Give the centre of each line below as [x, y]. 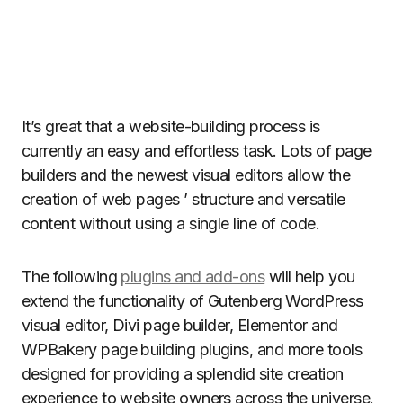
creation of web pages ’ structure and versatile [184, 199]
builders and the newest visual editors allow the [186, 175]
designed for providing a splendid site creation [183, 374]
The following [72, 277]
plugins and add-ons [193, 277]
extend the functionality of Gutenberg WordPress [193, 301]
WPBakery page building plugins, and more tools [192, 349]
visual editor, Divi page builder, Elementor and [180, 325]
